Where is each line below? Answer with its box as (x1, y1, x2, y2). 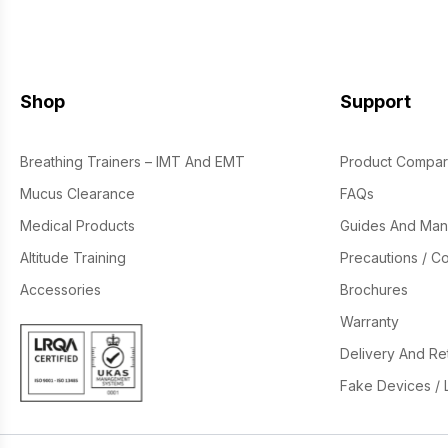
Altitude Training (20, 249, 126, 266)
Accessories (20, 281, 101, 298)
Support (339, 91, 411, 112)
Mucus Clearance (20, 185, 135, 202)
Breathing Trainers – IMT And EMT (20, 153, 245, 170)
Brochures (339, 281, 408, 298)
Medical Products (20, 217, 135, 234)
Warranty (339, 313, 399, 330)
